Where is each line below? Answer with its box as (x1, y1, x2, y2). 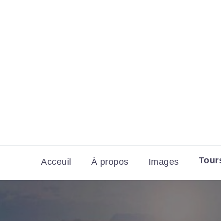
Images (148, 157, 179, 167)
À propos (91, 157, 129, 167)
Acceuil (41, 157, 72, 167)
